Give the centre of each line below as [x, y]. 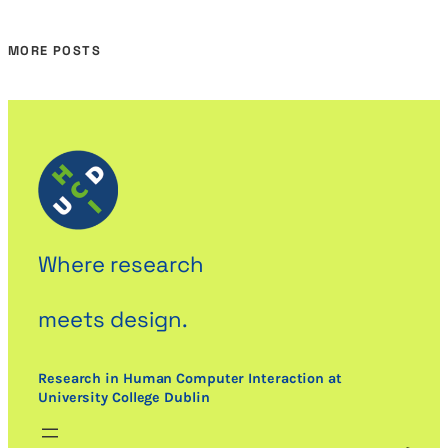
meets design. [113, 319]
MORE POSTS [54, 50]
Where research [121, 264]
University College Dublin [124, 397]
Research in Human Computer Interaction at [190, 378]
